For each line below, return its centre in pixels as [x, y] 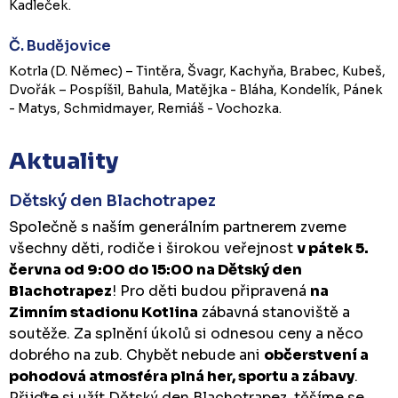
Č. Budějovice [60, 45]
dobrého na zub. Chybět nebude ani [136, 354]
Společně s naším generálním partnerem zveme [178, 227]
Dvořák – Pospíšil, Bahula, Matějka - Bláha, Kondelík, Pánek [196, 89]
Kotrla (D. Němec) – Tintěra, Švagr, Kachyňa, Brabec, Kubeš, [197, 71]
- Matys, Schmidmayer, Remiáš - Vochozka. [145, 108]
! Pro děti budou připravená [211, 291]
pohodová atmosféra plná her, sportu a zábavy [182, 376]
